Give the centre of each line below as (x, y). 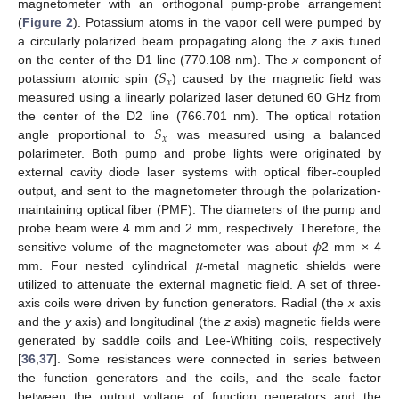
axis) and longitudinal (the (147, 322)
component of (340, 60)
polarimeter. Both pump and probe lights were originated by (199, 154)
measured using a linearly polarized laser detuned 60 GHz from (199, 98)
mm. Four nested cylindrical (106, 266)
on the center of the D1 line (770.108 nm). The (155, 60)
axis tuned (349, 41)
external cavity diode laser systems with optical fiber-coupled (199, 172)
